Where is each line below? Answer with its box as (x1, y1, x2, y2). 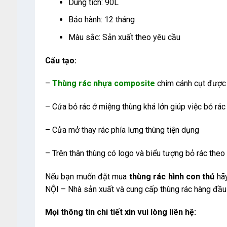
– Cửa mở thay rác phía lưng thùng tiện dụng (45, 125, 199, 135)
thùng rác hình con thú (129, 171, 217, 181)
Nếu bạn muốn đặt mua (45, 171, 129, 181)
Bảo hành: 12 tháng (68, 15, 135, 25)
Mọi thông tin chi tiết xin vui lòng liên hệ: (45, 207, 196, 217)
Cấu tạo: (45, 55, 77, 65)
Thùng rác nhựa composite (52, 79, 155, 89)
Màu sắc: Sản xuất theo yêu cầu (68, 32, 180, 42)
